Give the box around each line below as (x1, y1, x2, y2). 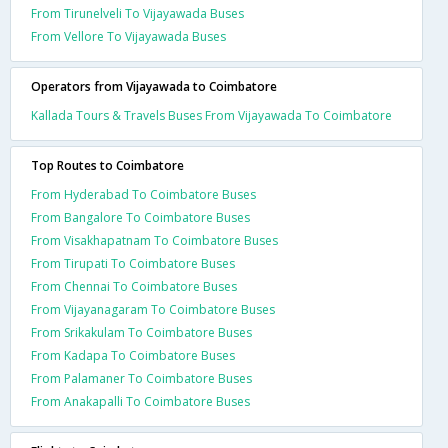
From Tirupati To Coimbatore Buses (31, 255, 235, 272)
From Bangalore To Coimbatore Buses (31, 209, 250, 226)
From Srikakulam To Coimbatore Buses (31, 324, 252, 341)
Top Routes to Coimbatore (31, 157, 184, 174)
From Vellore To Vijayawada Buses (31, 28, 226, 45)
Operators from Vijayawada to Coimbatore (31, 78, 277, 95)
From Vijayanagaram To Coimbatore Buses (31, 301, 275, 318)
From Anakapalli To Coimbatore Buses (31, 393, 250, 410)
